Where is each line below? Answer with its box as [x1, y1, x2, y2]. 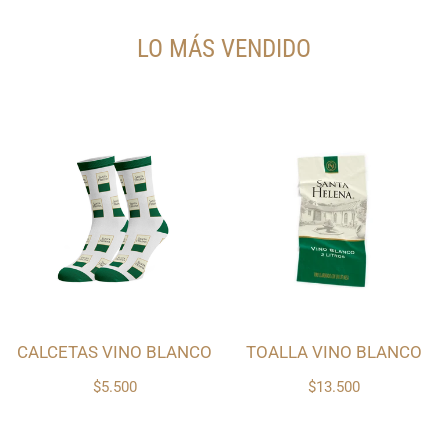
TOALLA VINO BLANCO [245, 342, 422, 363]
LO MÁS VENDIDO [137, 34, 311, 64]
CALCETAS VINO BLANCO [17, 342, 212, 363]
